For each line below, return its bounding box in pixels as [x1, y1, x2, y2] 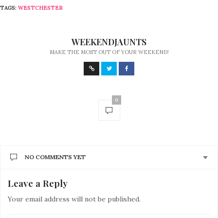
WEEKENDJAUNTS [72, 36, 146, 48]
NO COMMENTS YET [25, 153, 86, 161]
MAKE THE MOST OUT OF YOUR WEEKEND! [49, 49, 169, 55]
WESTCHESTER [18, 4, 63, 11]
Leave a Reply [8, 177, 68, 189]
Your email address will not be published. [8, 195, 141, 203]
